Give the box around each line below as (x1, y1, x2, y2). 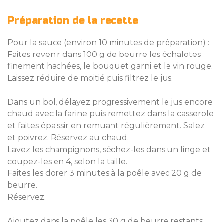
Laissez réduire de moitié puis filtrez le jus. (7, 73, 173, 83)
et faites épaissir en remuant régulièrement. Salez (7, 121, 205, 130)
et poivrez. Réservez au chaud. (7, 133, 129, 142)
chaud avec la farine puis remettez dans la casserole (7, 109, 214, 118)
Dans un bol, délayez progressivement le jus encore (7, 97, 213, 107)
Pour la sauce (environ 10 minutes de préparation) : (7, 38, 209, 47)
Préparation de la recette (7, 14, 138, 27)
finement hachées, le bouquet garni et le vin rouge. (7, 61, 213, 71)
